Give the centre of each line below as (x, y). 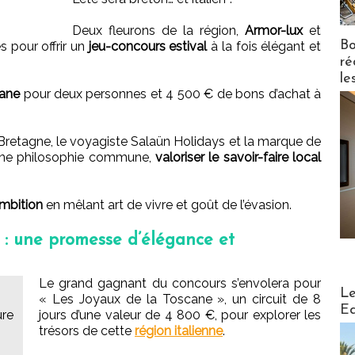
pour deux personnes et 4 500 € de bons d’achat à (171, 94)
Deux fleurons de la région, (158, 31)
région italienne (179, 331)
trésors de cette (87, 331)
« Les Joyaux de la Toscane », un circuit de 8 (180, 300)
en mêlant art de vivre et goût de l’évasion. (167, 205)
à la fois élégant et (264, 47)
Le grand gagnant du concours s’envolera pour (180, 284)
